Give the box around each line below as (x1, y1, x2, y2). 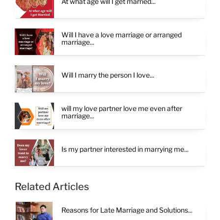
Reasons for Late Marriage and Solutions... (61, 205, 192, 214)
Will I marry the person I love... (61, 71, 154, 80)
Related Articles (15, 180, 89, 192)
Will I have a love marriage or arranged (61, 30, 182, 39)
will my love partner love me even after (61, 104, 182, 113)
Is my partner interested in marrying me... (61, 144, 189, 153)
